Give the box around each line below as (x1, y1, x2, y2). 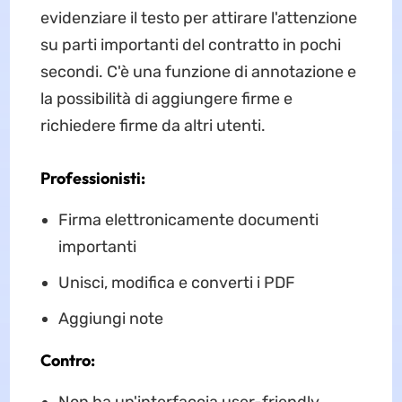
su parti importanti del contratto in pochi (39, 35, 341, 56)
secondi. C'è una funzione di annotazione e (39, 62, 356, 83)
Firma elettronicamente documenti (57, 210, 319, 231)
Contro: (39, 350, 95, 371)
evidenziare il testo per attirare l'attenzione (39, 8, 357, 29)
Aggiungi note (57, 309, 163, 329)
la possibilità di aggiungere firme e (39, 89, 293, 109)
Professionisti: (39, 168, 145, 189)
